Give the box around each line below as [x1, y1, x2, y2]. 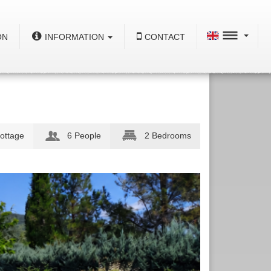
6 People [62, 130, 102, 140]
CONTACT [144, 32, 185, 42]
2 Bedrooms [140, 130, 191, 140]
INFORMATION [44, 32, 104, 42]
